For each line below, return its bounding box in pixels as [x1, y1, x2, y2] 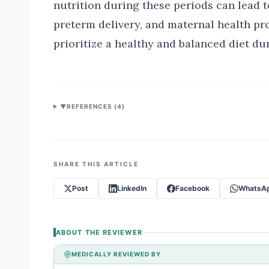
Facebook [175, 184, 210, 193]
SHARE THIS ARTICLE [53, 160, 139, 168]
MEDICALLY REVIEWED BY [71, 250, 161, 258]
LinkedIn [117, 184, 147, 193]
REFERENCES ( [66, 103, 117, 110]
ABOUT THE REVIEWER [56, 228, 142, 237]
